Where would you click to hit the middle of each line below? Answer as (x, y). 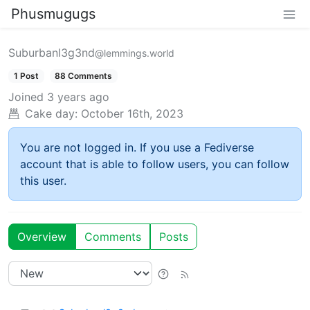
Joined (26, 97)
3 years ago (78, 97)
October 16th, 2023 (132, 114)
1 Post (26, 76)
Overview (42, 237)
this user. (43, 181)
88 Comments (84, 76)
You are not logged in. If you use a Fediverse (137, 148)
